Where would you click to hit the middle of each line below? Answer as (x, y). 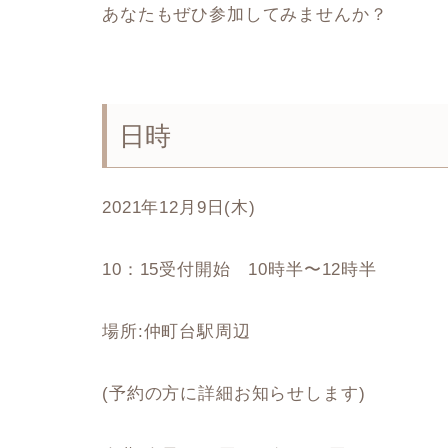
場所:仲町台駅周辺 (176, 332)
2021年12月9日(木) (179, 208)
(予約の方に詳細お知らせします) (234, 394)
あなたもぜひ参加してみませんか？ (245, 14)
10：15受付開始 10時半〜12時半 (239, 270)
